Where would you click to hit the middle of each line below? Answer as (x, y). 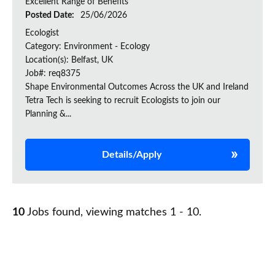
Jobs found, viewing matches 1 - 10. (113, 213)
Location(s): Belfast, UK (69, 60)
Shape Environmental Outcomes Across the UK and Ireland (137, 87)
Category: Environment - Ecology (87, 47)
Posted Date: (51, 16)
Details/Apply (131, 155)
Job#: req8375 (53, 74)
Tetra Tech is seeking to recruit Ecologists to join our (123, 101)
